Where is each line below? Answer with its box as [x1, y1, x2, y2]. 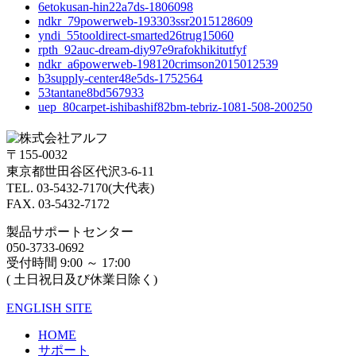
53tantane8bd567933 [38, 86, 144, 100]
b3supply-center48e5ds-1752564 [38, 72, 203, 86]
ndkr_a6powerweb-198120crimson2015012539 [38, 57, 278, 72]
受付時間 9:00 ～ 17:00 [6, 256, 130, 270]
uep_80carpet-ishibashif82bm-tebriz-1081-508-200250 [38, 100, 312, 114]
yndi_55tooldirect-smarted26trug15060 [38, 29, 234, 43]
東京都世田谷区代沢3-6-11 [6, 164, 154, 179]
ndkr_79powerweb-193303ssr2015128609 [38, 14, 253, 29]
